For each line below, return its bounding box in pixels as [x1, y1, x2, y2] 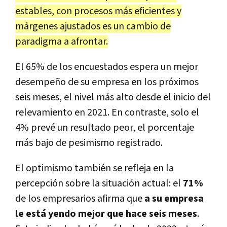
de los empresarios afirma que [15, 192, 144, 205]
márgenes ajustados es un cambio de [15, 19, 171, 33]
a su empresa [144, 192, 204, 205]
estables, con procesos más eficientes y [15, 4, 181, 18]
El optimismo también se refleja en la [15, 161, 174, 175]
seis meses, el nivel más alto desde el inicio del [15, 90, 211, 104]
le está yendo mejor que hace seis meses [15, 207, 197, 220]
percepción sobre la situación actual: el [15, 176, 183, 190]
